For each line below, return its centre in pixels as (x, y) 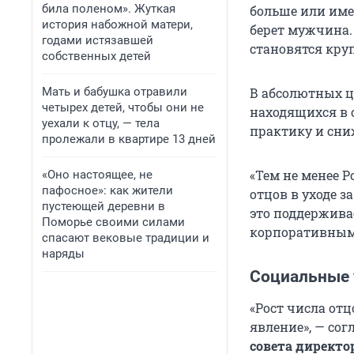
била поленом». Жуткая (109, 9)
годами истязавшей (98, 40)
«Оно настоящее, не (97, 175)
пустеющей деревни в (104, 206)
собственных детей (96, 56)
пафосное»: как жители (107, 190)
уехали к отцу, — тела (101, 123)
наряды (63, 254)
